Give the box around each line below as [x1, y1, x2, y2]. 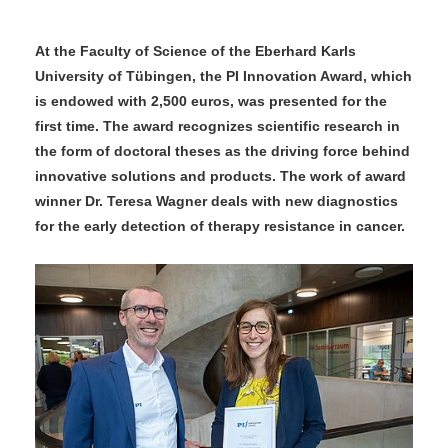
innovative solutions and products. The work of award [35, 168, 406, 184]
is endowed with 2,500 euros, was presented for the [35, 93, 387, 109]
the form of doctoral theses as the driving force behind [35, 143, 410, 159]
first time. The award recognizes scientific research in [35, 118, 400, 134]
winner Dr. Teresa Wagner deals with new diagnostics [35, 193, 398, 209]
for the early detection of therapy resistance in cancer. [35, 218, 405, 234]
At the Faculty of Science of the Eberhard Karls [35, 43, 356, 59]
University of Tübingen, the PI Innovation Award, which [35, 68, 412, 84]
